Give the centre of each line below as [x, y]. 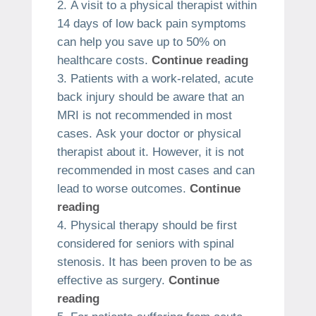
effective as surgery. [111, 280]
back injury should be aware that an [150, 97]
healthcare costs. [102, 60]
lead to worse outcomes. [121, 189]
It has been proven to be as [180, 262]
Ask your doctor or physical [168, 134]
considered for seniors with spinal [145, 244]
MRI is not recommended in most [144, 115]
